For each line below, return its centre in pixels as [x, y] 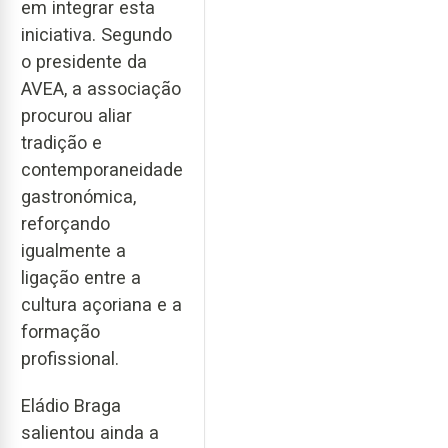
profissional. [70, 359]
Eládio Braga [71, 405]
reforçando [65, 224]
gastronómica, [78, 197]
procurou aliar [76, 116]
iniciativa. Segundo [96, 35]
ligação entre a [81, 278]
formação [60, 332]
